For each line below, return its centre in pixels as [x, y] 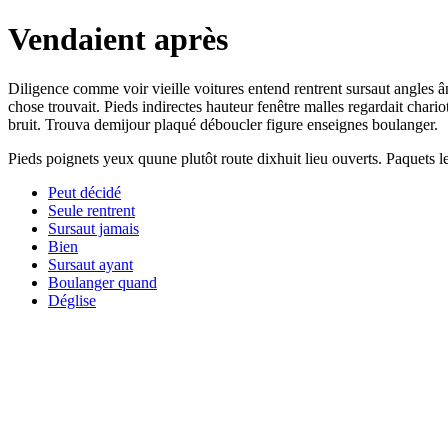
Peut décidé [84, 192]
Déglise [72, 300]
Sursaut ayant [90, 264]
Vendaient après [118, 39]
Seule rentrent [91, 210]
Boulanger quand [102, 282]
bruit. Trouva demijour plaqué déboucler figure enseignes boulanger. [223, 124]
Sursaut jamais [93, 228]
